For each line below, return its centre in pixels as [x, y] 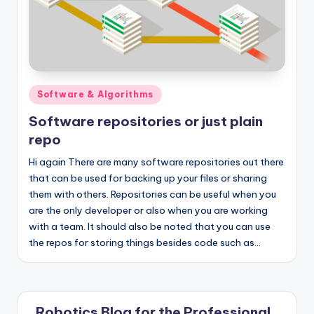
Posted [44, 92]
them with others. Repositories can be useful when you [152, 194]
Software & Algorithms [96, 95]
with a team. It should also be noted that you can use [150, 226]
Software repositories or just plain [146, 121]
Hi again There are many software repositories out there [156, 162]
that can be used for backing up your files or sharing [148, 178]
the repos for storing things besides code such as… [145, 242]
